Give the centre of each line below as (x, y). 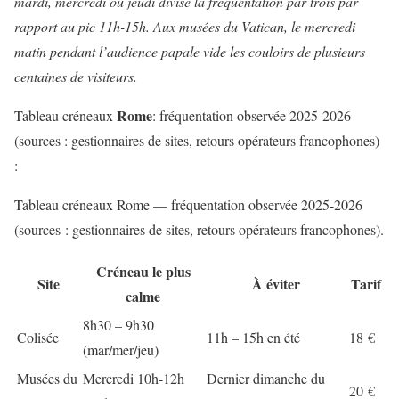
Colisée (38, 338)
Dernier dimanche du (266, 379)
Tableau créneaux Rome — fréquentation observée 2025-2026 (188, 205)
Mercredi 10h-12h (134, 379)
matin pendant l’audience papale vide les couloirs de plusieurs (190, 52)
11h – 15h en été (253, 338)
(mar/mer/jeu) (121, 350)
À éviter (276, 284)
